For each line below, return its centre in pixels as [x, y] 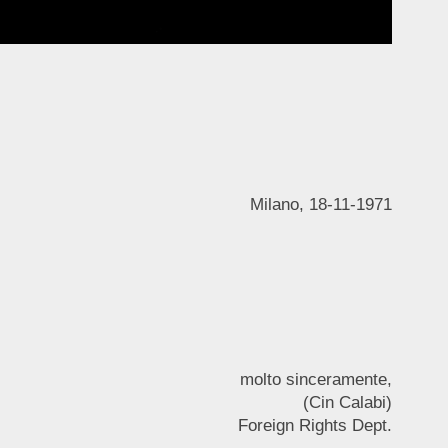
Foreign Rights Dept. [314, 425]
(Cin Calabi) [347, 402]
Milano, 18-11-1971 [320, 204]
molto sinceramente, [315, 379]
